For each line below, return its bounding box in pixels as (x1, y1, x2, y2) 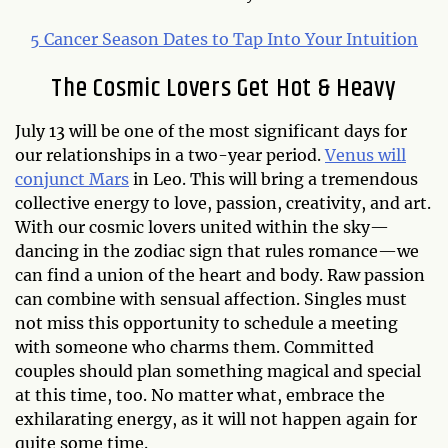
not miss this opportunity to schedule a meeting (15, 312, 398, 333)
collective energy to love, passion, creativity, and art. (15, 192, 431, 213)
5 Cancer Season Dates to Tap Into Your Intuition (30, 28, 418, 49)
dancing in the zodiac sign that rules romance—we (15, 240, 419, 261)
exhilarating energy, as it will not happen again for (15, 408, 417, 429)
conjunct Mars (15, 168, 129, 189)
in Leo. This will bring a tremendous (129, 168, 418, 189)
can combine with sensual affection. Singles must (15, 288, 407, 309)
